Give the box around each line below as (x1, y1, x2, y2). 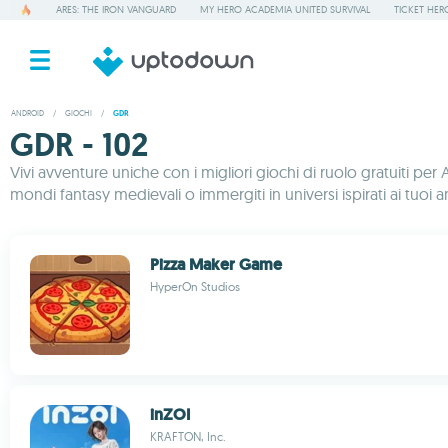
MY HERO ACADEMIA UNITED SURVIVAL (200, 3, 370, 16)
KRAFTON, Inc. (150, 429, 226, 444)
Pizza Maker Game (150, 254, 282, 275)
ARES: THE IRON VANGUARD (56, 3, 176, 16)
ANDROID (11, 108, 44, 118)
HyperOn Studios (150, 279, 240, 294)
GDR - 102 (10, 124, 148, 166)
